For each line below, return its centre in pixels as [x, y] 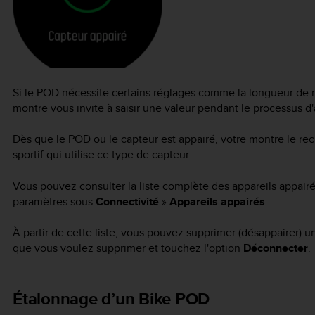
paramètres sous [54, 201]
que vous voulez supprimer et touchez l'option [128, 248]
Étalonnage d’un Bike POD [111, 299]
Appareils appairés [217, 201]
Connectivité [127, 201]
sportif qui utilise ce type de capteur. [102, 155]
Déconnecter [276, 248]
